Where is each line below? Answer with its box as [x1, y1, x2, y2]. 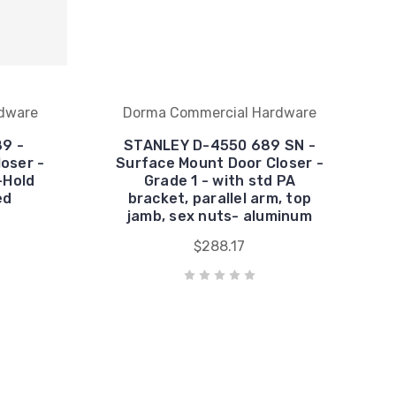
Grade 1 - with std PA [143, 171, 296, 189]
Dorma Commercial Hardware [122, 103, 316, 121]
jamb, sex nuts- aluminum [126, 207, 312, 225]
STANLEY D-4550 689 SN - [124, 136, 316, 154]
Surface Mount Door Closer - [116, 154, 324, 171]
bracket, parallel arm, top [127, 189, 312, 207]
